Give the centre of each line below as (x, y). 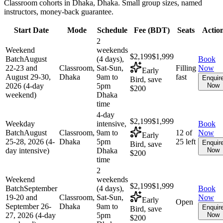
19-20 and (21, 197)
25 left (186, 141)
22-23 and (21, 68)
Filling (186, 68)
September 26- (28, 206)
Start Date (31, 30)
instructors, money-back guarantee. (59, 11)
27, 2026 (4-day (31, 215)
